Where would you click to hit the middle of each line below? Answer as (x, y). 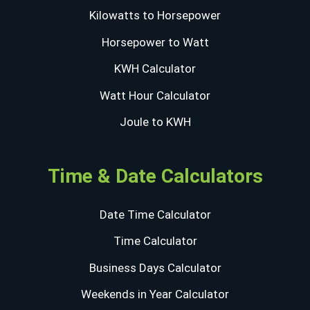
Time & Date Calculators (155, 176)
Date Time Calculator (155, 214)
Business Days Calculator (155, 267)
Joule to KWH (155, 122)
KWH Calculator (155, 69)
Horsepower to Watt (155, 42)
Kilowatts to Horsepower (155, 16)
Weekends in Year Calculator (155, 294)
